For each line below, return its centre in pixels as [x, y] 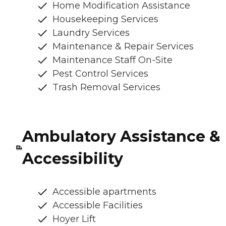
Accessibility [72, 158]
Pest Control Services [100, 73]
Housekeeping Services [105, 19]
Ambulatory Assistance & [121, 136]
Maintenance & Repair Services [123, 46]
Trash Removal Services [106, 87]
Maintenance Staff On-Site [112, 60]
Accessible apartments [104, 191]
